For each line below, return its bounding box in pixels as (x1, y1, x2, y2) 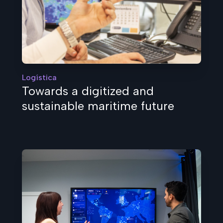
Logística (22, 72, 57, 82)
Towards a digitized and (22, 83, 154, 98)
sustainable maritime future (22, 98, 174, 113)
